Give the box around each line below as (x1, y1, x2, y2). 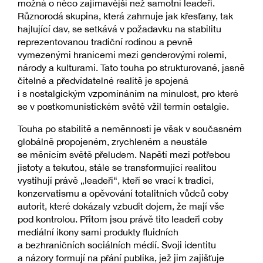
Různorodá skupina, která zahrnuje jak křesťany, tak (18, 11, 233, 22)
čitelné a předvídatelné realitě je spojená (18, 75, 188, 86)
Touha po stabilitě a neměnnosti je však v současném (18, 123, 242, 134)
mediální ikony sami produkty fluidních (18, 227, 178, 238)
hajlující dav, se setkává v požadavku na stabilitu (18, 23, 221, 35)
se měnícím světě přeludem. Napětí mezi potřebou (18, 149, 230, 160)
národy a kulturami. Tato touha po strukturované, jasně (18, 62, 245, 73)
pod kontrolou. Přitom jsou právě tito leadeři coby (18, 214, 223, 225)
